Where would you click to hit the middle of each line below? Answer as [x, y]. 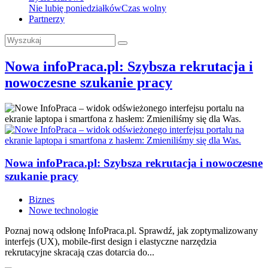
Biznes [42, 200]
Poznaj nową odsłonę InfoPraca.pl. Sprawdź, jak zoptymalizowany [131, 231]
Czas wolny [144, 8]
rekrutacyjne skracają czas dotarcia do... [80, 252]
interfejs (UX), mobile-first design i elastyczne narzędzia [111, 242]
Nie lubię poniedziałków [75, 8]
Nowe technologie [63, 211]
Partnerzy [47, 19]
